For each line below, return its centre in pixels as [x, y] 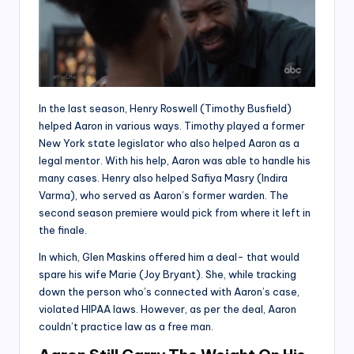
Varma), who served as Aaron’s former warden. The [164, 195]
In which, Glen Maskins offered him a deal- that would [169, 256]
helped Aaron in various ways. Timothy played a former [172, 125]
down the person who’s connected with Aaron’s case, [169, 291]
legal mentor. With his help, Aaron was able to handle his [175, 160]
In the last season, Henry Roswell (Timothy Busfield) [165, 108]
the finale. [63, 230]
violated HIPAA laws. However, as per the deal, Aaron [168, 309]
